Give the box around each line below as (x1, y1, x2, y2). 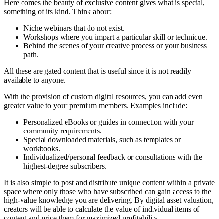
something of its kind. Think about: (4, 7, 112, 16)
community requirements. (23, 127, 102, 135)
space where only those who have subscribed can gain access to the (4, 187, 211, 196)
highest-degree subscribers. (23, 162, 107, 171)
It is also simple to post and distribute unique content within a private (4, 178, 215, 187)
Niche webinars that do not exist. (23, 24, 125, 33)
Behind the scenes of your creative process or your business (23, 42, 207, 50)
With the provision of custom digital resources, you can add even (4, 92, 203, 101)
